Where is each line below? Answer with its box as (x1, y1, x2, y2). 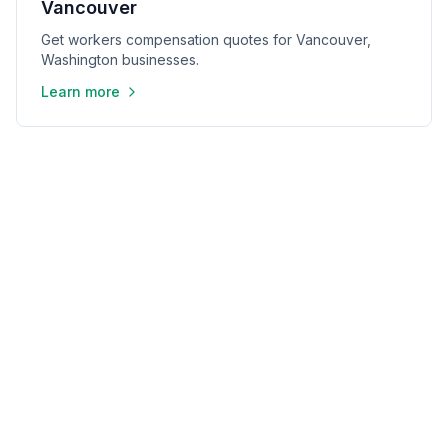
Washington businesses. (41, 51, 199, 68)
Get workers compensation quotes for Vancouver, (41, 31, 371, 48)
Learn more (41, 83, 120, 100)
